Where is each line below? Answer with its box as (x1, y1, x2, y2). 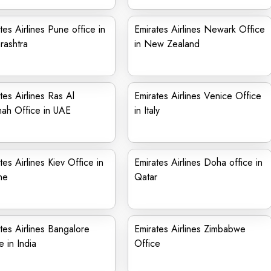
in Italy (134, 103, 160, 117)
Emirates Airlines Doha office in (134, 155, 263, 169)
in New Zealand (134, 37, 200, 51)
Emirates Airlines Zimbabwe (134, 222, 246, 236)
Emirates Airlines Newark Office (134, 22, 265, 36)
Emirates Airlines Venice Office (134, 89, 261, 103)
